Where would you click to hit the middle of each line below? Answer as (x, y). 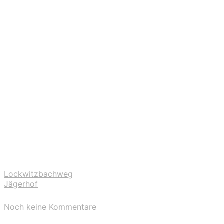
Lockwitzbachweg (38, 174)
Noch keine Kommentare (50, 207)
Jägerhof (21, 184)
